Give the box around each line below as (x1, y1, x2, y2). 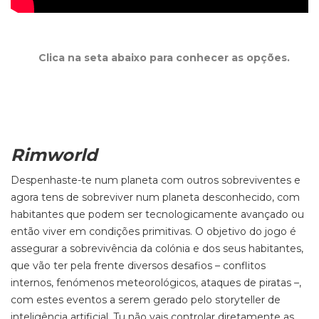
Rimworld (11, 145, 98, 165)
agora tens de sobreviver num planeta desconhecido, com (11, 191, 300, 204)
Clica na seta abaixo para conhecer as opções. (38, 51, 290, 64)
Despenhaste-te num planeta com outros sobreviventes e (11, 174, 300, 187)
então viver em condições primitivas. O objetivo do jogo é (11, 225, 296, 238)
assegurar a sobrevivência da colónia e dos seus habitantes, (11, 242, 303, 255)
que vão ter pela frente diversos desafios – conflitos (11, 259, 266, 272)
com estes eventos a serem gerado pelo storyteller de (11, 293, 281, 306)
